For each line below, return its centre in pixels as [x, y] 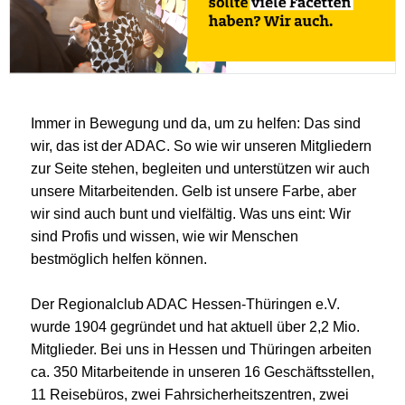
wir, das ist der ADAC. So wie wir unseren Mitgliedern [201, 146]
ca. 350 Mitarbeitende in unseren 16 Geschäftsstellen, [202, 372]
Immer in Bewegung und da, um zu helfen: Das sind [196, 123]
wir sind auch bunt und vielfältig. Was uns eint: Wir [191, 213]
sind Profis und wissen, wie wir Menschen [165, 236]
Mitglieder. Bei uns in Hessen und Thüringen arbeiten [201, 349]
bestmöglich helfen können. [121, 259]
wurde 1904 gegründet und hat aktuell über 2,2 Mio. [195, 326]
